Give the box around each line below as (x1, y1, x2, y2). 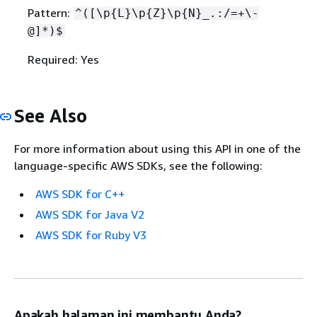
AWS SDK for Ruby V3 (35, 228, 146, 243)
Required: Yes (27, 52, 99, 67)
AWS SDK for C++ (35, 187, 125, 202)
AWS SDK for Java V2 (35, 207, 144, 222)
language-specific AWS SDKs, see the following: (14, 158, 263, 173)
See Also (14, 104, 87, 127)
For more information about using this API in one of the (14, 142, 301, 156)
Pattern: (27, 5, 73, 20)
